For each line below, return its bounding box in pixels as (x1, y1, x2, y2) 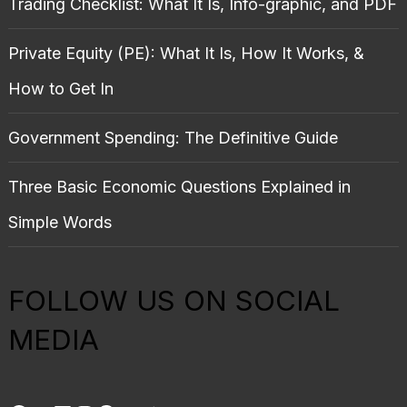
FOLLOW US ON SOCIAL (7, 283, 340, 318)
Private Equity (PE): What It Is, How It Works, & (7, 44, 364, 64)
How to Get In (7, 79, 114, 99)
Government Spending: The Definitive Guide (7, 128, 338, 148)
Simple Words (7, 213, 112, 233)
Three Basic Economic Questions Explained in (7, 177, 351, 197)
